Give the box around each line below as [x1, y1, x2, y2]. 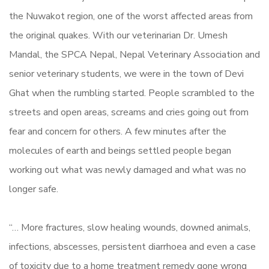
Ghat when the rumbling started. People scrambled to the [9, 86, 255, 100]
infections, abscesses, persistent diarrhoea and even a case [9, 240, 256, 254]
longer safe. [9, 183, 58, 196]
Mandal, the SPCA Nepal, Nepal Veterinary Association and [9, 48, 260, 62]
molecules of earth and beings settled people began [9, 144, 231, 158]
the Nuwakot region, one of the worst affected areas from [9, 10, 253, 23]
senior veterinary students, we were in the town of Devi [9, 67, 244, 81]
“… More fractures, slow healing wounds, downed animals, [9, 221, 250, 235]
